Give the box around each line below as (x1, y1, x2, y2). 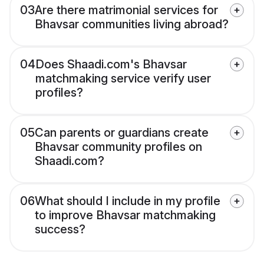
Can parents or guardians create (35, 126, 209, 140)
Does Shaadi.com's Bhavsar (35, 57, 187, 72)
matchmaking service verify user (35, 71, 211, 86)
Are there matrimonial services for (35, 3, 218, 18)
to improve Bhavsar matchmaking (35, 208, 216, 223)
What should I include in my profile (35, 194, 220, 209)
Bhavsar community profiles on (35, 140, 202, 154)
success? (35, 222, 85, 237)
